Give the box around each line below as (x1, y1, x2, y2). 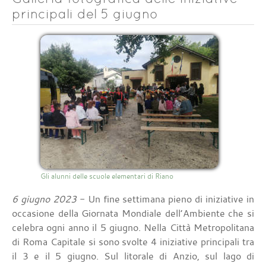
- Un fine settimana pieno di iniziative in (76, 192, 255, 206)
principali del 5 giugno (12, 6, 158, 22)
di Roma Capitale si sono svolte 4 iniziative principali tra (12, 235, 254, 249)
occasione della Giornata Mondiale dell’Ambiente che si (12, 207, 254, 220)
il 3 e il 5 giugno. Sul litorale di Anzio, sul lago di (12, 249, 254, 263)
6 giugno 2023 (12, 192, 77, 206)
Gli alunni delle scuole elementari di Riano (40, 171, 173, 181)
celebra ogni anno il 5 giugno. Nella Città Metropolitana (12, 221, 254, 235)
